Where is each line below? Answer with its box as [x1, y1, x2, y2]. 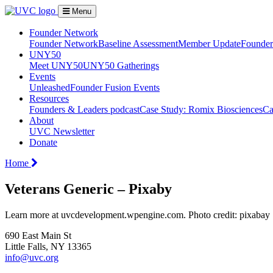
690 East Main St [5, 230, 71, 241]
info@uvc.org [5, 252, 58, 263]
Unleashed [29, 82, 70, 93]
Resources [29, 93, 69, 104]
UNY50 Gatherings [83, 60, 159, 71]
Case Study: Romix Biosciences [140, 104, 263, 115]
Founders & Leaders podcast [29, 104, 140, 115]
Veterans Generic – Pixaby [5, 180, 172, 197]
